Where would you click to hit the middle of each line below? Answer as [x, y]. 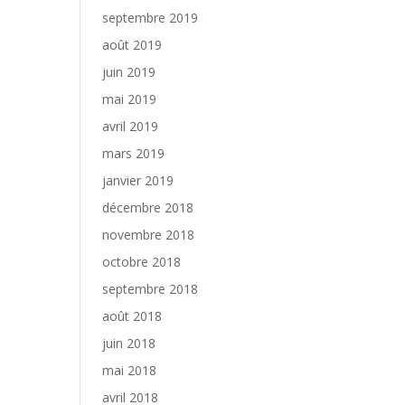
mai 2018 [130, 370]
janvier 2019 [138, 180]
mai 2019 [130, 99]
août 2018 [132, 316]
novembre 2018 [149, 235]
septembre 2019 [151, 18]
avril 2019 [131, 126]
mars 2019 [134, 153]
